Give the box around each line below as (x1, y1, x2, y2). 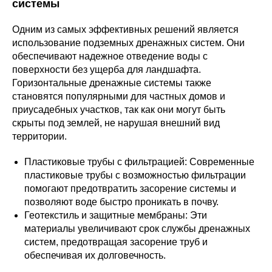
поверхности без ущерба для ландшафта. (12, 64, 201, 75)
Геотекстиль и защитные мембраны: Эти (24, 210, 207, 220)
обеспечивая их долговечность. (24, 250, 166, 260)
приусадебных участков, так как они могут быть (12, 104, 225, 115)
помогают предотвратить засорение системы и (24, 183, 236, 194)
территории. (12, 131, 67, 141)
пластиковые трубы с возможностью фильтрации (24, 170, 246, 180)
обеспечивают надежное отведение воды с (12, 51, 208, 61)
